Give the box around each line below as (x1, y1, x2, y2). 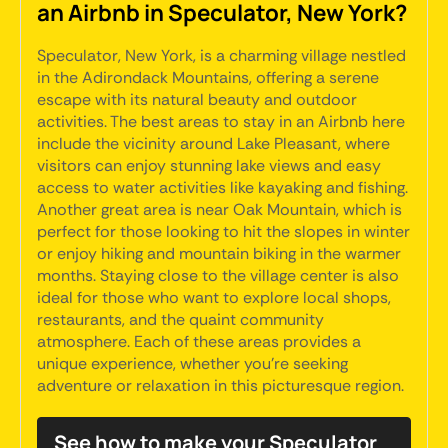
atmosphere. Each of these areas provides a (37, 331, 361, 352)
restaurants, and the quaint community (37, 309, 324, 330)
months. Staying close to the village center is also (37, 265, 399, 286)
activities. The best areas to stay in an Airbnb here (37, 111, 405, 132)
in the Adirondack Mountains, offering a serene (37, 67, 379, 88)
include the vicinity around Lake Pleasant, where (37, 133, 390, 154)
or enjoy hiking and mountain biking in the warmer (37, 243, 401, 264)
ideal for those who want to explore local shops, (37, 287, 391, 308)
